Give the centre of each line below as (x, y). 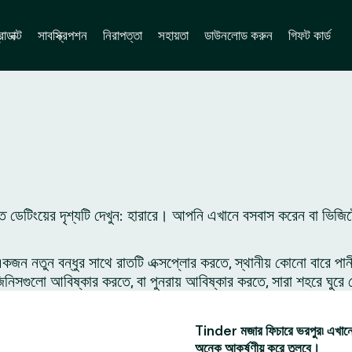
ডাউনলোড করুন (238, 35)
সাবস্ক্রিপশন (62, 35)
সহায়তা (173, 35)
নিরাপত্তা (122, 35)
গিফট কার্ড (309, 35)
